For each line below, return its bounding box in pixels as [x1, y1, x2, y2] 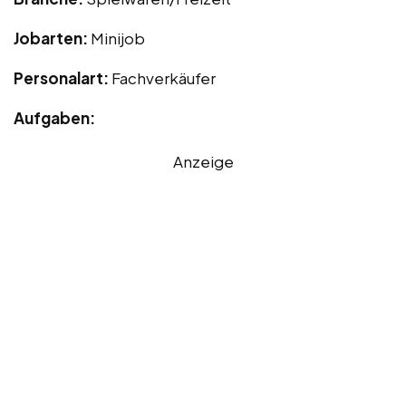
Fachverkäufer [111, 67, 216, 88]
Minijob [91, 27, 145, 48]
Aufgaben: [14, 107, 95, 128]
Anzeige [172, 150, 234, 171]
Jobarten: [14, 27, 91, 48]
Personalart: [14, 67, 111, 88]
